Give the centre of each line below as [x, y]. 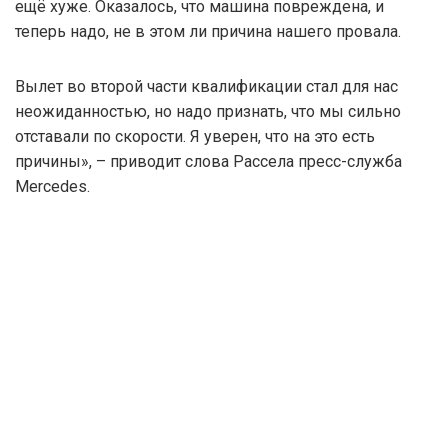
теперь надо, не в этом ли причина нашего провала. [208, 31]
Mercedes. [52, 186]
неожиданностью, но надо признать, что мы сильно [208, 111]
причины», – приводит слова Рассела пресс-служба [208, 161]
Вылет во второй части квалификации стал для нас [206, 86]
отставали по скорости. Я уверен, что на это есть [195, 136]
